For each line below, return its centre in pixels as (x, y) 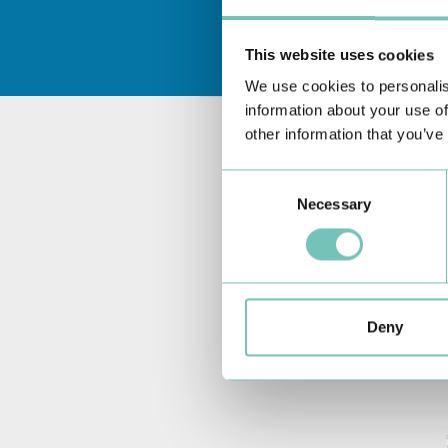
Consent (249, 181)
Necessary (334, 204)
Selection (251, 205)
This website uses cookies (339, 55)
